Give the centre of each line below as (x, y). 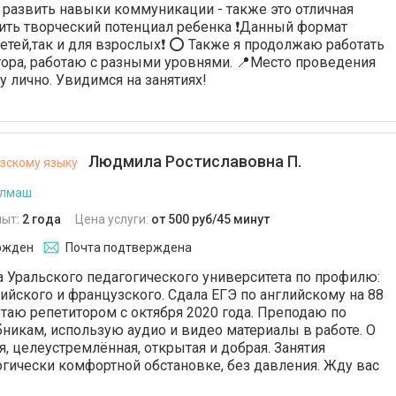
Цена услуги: (113, 219)
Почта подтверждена (129, 247)
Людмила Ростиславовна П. (193, 161)
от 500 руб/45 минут (210, 219)
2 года (42, 219)
